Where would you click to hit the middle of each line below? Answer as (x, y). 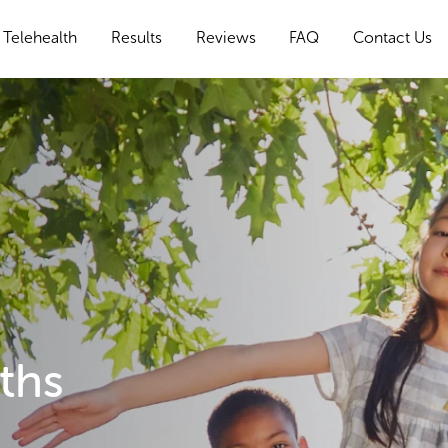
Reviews (225, 37)
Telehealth (40, 37)
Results (136, 37)
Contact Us (392, 37)
